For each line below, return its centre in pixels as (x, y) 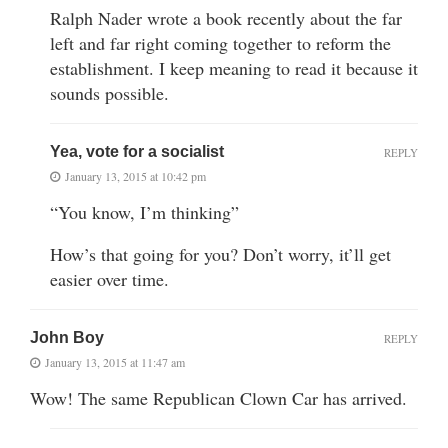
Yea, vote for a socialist (137, 151)
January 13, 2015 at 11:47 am (115, 361)
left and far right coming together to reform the (220, 42)
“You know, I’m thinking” (144, 211)
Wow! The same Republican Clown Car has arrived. (218, 397)
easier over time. (109, 278)
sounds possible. (109, 92)
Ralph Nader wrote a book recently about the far (226, 17)
